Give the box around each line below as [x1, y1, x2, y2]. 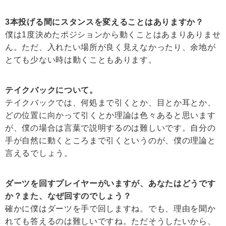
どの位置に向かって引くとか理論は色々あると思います [5, 111, 216, 120]
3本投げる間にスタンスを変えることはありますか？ [5, 18, 204, 27]
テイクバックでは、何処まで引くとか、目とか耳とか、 [5, 98, 216, 107]
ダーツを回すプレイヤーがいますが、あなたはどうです [5, 179, 216, 188]
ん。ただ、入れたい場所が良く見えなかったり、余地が [5, 43, 216, 52]
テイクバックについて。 [5, 86, 98, 95]
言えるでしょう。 [5, 149, 73, 158]
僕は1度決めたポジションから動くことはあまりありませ [5, 30, 221, 39]
